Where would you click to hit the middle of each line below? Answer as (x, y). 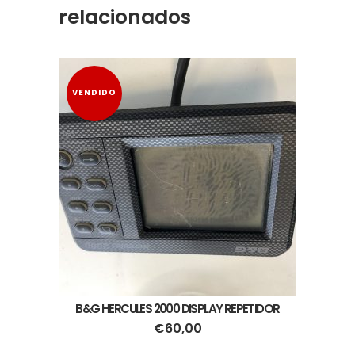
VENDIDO (94, 92)
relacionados (125, 17)
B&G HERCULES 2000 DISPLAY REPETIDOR (177, 309)
